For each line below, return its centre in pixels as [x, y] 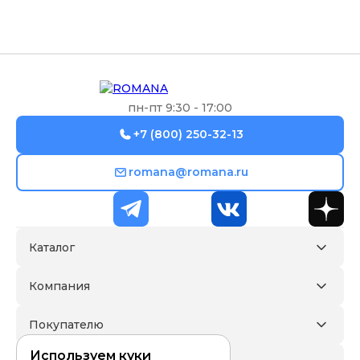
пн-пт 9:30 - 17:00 [180, 107]
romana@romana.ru [188, 172]
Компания [59, 286]
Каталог [52, 247]
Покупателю [66, 324]
